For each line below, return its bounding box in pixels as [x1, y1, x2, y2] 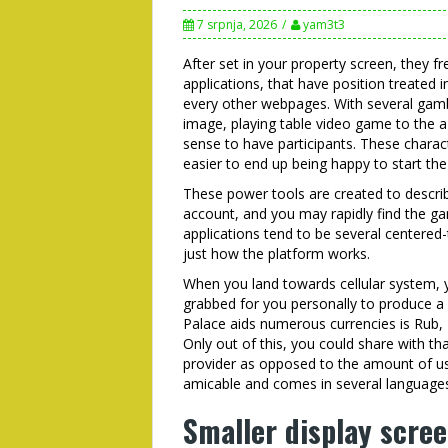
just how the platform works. [183, 244, 370, 263]
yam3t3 [303, 16, 345, 33]
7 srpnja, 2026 [197, 16, 277, 33]
